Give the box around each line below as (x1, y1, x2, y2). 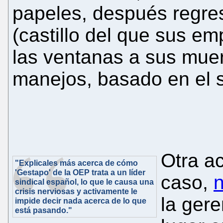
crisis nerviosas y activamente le (15, 187, 137, 196)
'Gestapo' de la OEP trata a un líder (15, 168, 145, 177)
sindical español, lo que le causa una (15, 177, 154, 186)
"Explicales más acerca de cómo (15, 158, 138, 167)
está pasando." (15, 206, 72, 215)
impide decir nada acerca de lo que (15, 196, 146, 205)
